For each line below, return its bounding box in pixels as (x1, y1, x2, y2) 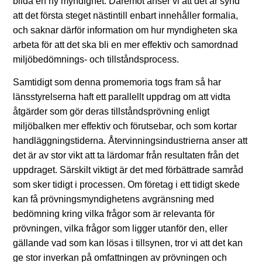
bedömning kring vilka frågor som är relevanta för (13, 209, 215, 219)
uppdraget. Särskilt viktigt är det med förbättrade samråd (13, 165, 243, 175)
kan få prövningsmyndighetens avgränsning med (13, 194, 214, 205)
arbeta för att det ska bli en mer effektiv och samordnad (13, 39, 238, 50)
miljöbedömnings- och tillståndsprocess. (13, 54, 179, 64)
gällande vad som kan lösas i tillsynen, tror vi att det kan (13, 238, 243, 249)
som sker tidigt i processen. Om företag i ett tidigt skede (13, 180, 240, 190)
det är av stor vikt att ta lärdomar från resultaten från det (13, 150, 239, 161)
